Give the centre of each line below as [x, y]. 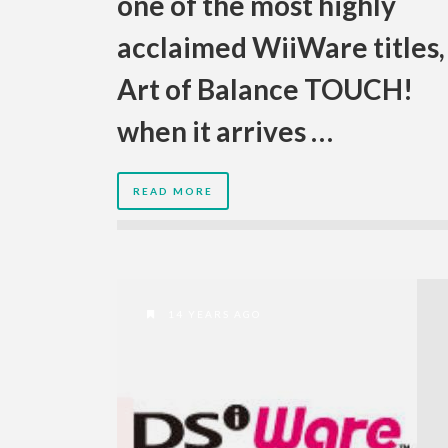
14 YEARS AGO [212, 314]
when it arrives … [225, 131]
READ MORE [173, 191]
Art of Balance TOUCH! [265, 89]
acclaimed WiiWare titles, [281, 47]
